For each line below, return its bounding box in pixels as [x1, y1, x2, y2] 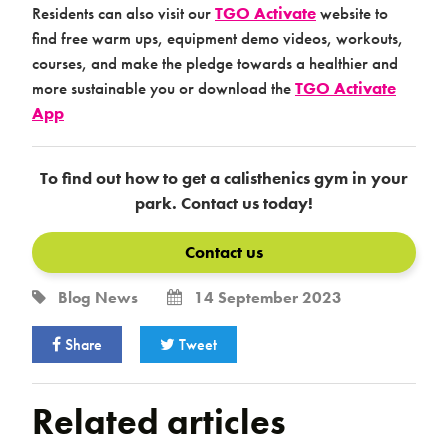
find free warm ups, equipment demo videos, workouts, [32, 26, 403, 49]
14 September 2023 [182, 286, 342, 308]
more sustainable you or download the [32, 76, 295, 99]
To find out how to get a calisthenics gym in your [40, 166, 408, 189]
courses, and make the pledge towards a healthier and [32, 51, 398, 74]
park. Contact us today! [135, 191, 313, 214]
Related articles [32, 398, 286, 445]
